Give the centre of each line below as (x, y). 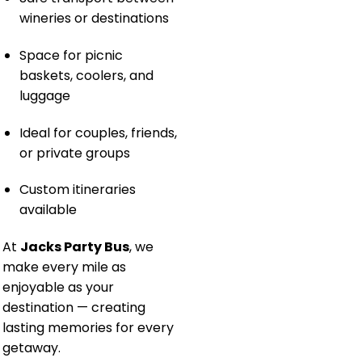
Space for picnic (71, 55)
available (48, 210)
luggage (44, 95)
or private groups (74, 153)
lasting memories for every (88, 328)
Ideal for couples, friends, (98, 133)
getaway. (32, 348)
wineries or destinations (94, 19)
